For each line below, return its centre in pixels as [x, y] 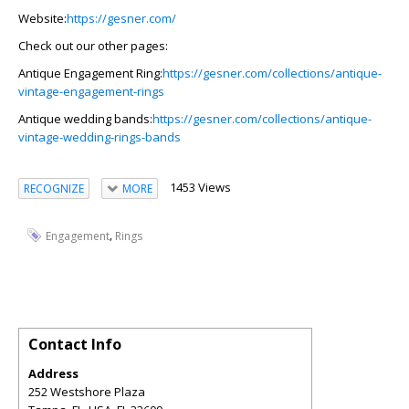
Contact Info [75, 344]
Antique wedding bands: [85, 119]
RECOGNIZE [54, 188]
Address [53, 373]
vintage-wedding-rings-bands [100, 137]
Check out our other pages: [93, 46]
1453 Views [200, 187]
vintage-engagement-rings [91, 91]
